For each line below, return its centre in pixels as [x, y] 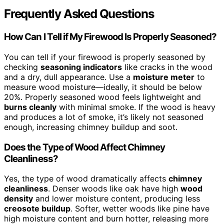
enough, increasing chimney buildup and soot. [91, 127]
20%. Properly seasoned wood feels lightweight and [102, 97]
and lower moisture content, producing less [116, 199]
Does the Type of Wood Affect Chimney [85, 147]
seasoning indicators [81, 67]
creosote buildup [37, 209]
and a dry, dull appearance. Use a [68, 77]
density [18, 199]
